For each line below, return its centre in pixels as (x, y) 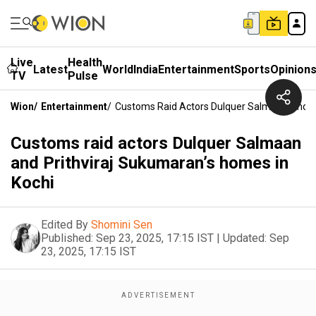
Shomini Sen (122, 225)
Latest (50, 69)
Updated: (245, 238)
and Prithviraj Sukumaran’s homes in (150, 163)
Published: (67, 238)
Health (85, 62)
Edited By (65, 225)
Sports (252, 69)
